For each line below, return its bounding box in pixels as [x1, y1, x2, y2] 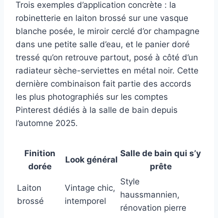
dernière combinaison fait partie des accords [16, 79, 191, 89]
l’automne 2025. [16, 118, 78, 128]
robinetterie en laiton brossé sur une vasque [16, 13, 188, 23]
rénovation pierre [120, 203, 186, 213]
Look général [65, 155, 118, 165]
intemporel [65, 196, 106, 206]
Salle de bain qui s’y [120, 148, 201, 159]
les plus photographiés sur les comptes [16, 92, 168, 102]
